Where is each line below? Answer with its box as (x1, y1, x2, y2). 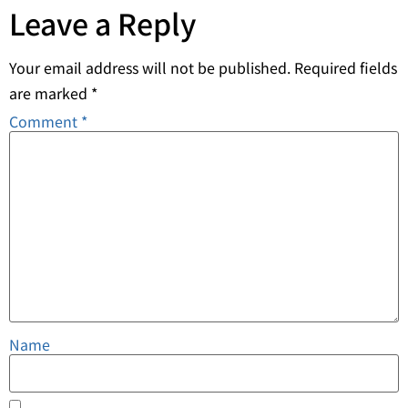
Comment (9, 109, 81, 132)
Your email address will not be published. (9, 56, 291, 78)
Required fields (294, 56, 397, 78)
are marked (9, 81, 91, 104)
